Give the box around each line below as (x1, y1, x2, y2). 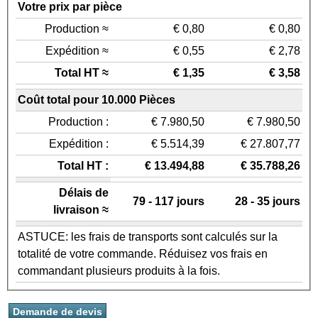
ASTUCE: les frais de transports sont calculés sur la (18, 231, 278, 243)
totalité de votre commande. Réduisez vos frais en (18, 248, 268, 261)
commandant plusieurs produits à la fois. (18, 265, 220, 278)
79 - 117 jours (133, 195, 204, 208)
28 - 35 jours (235, 195, 300, 208)
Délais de (59, 187, 109, 199)
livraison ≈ (53, 204, 109, 216)
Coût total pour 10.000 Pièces (18, 94, 175, 106)
